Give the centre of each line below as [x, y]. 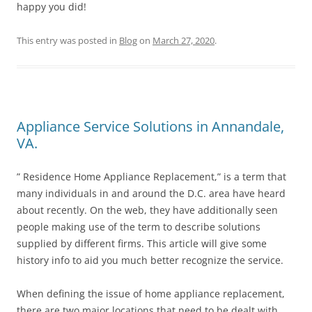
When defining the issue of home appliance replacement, [151, 294]
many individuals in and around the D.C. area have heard [151, 193]
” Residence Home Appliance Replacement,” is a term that [151, 177]
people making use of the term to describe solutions [139, 227]
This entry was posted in [68, 40]
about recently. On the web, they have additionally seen [147, 210]
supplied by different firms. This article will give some [142, 243]
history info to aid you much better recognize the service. [150, 260]
